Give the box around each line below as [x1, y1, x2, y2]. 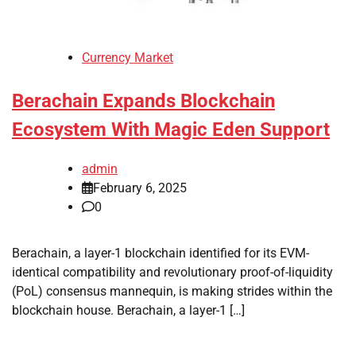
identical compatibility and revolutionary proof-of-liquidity [12, 265, 333, 281]
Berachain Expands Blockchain [12, 90, 275, 113]
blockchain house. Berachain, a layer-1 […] [12, 303, 245, 319]
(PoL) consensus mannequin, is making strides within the [12, 284, 332, 300]
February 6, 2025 [93, 180, 187, 196]
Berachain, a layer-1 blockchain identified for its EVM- [12, 246, 309, 261]
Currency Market [82, 50, 173, 66]
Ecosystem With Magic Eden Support [12, 118, 330, 141]
